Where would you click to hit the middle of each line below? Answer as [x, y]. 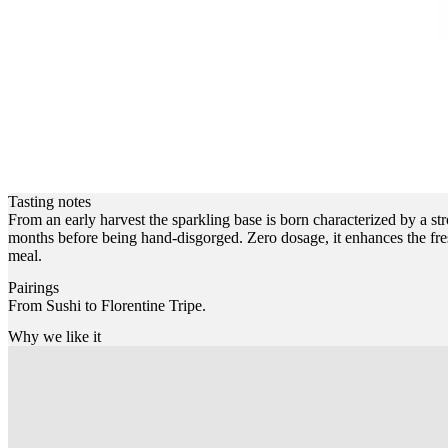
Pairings [33, 287]
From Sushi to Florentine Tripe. [107, 305]
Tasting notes [49, 202]
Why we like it [54, 336]
